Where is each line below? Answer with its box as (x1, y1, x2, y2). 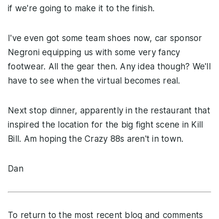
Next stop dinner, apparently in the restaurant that (8, 106, 210, 116)
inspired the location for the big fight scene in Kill (8, 120, 203, 130)
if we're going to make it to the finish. (8, 3, 154, 14)
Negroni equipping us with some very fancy (8, 47, 180, 58)
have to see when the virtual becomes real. (8, 76, 180, 86)
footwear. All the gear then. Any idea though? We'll (8, 62, 211, 72)
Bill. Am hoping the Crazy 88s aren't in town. (8, 134, 184, 144)
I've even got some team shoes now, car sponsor (8, 33, 202, 44)
